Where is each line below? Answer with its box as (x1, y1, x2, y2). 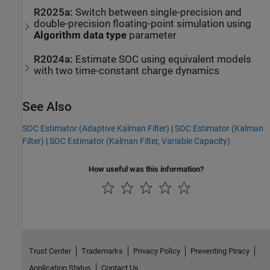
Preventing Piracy (190, 246, 250, 256)
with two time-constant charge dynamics (34, 64, 220, 77)
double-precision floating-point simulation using (34, 17, 252, 30)
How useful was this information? (89, 164, 204, 174)
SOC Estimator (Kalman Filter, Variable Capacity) (49, 136, 230, 146)
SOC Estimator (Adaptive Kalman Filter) (22, 123, 169, 133)
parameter (127, 29, 177, 41)
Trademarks (81, 246, 123, 256)
